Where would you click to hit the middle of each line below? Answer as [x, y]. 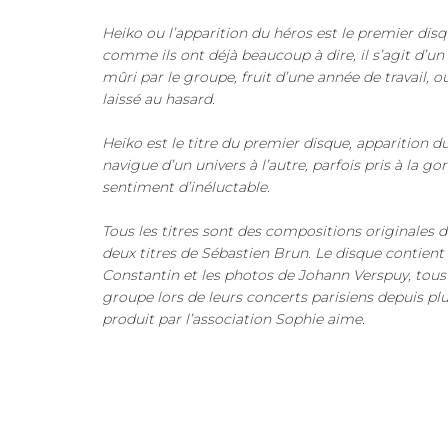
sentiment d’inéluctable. [186, 187]
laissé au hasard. [158, 99]
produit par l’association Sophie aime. [233, 319]
